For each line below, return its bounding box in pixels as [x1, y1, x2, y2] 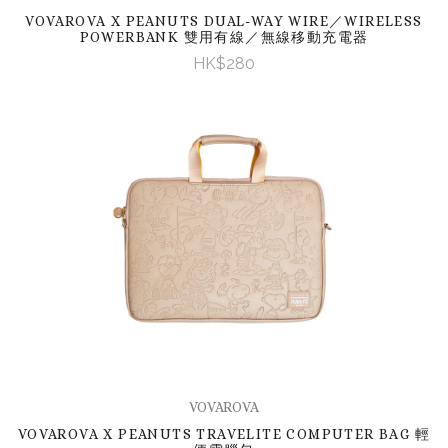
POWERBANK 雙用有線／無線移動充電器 [79, 28, 369, 45]
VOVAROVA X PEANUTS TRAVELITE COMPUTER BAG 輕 [17, 425, 431, 442]
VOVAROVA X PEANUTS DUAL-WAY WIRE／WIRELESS [25, 12, 423, 29]
